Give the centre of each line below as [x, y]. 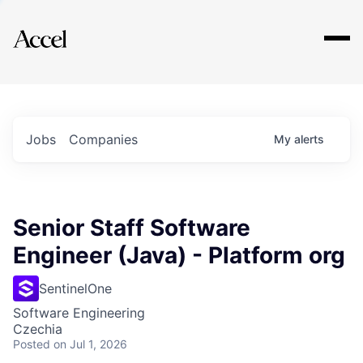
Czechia [38, 329]
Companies [103, 139]
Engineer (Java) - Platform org [179, 255]
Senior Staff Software [132, 228]
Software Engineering [79, 313]
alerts [309, 139]
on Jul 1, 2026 [90, 344]
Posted [32, 344]
